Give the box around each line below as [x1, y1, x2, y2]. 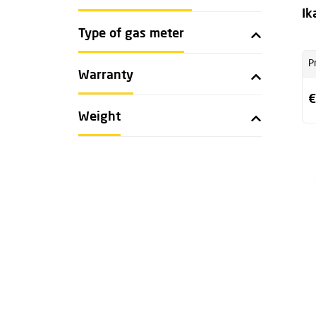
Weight [78, 111, 121, 123]
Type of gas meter [78, 28, 184, 40]
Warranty [78, 69, 133, 82]
